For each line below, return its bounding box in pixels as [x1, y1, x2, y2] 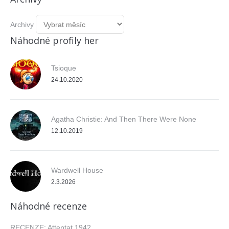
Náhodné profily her [10, 34, 99, 47]
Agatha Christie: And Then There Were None [51, 115, 196, 123]
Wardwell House [51, 166, 103, 174]
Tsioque [51, 64, 76, 72]
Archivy [10, 20, 34, 29]
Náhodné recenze [10, 200, 87, 212]
